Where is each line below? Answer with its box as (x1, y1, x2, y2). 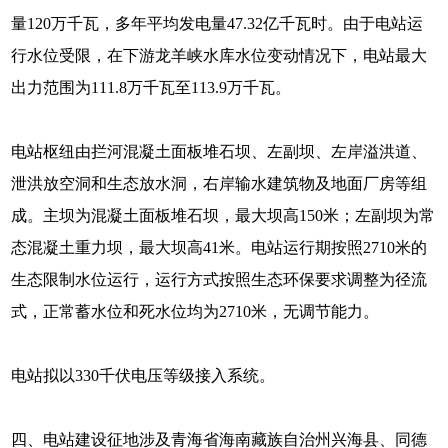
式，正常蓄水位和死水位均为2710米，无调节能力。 (11, 303, 380, 320)
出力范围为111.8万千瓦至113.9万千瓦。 (11, 79, 292, 96)
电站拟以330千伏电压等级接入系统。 (11, 367, 276, 384)
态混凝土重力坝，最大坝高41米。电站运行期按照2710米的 (11, 239, 428, 256)
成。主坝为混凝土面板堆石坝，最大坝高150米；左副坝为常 (11, 207, 436, 224)
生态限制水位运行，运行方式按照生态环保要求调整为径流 (11, 271, 428, 288)
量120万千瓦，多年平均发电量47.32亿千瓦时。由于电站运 (11, 15, 424, 32)
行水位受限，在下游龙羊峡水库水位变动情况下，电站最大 (11, 47, 428, 64)
